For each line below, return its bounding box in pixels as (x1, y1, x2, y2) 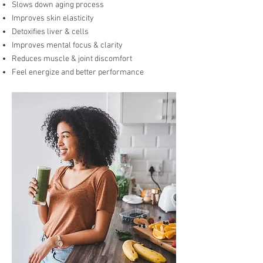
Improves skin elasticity (12, 14, 96, 24)
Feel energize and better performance (12, 68, 144, 78)
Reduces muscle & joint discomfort (12, 54, 134, 65)
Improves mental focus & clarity (12, 41, 124, 51)
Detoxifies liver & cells (12, 27, 90, 38)
